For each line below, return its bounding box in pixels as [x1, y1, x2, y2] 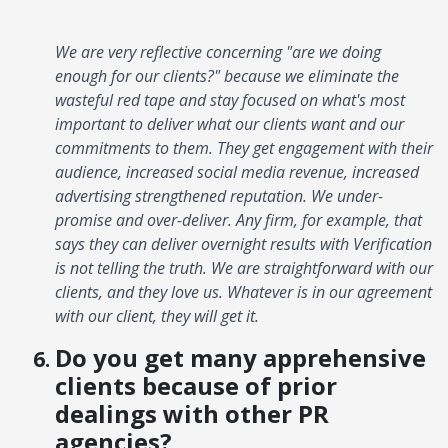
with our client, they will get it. [55, 304, 259, 327]
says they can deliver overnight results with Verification [55, 232, 432, 255]
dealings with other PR [55, 396, 329, 430]
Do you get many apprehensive [55, 340, 426, 374]
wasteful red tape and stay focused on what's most [55, 88, 405, 111]
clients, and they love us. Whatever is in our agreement [55, 280, 432, 303]
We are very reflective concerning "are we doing [55, 40, 381, 63]
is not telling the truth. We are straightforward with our [55, 256, 433, 279]
